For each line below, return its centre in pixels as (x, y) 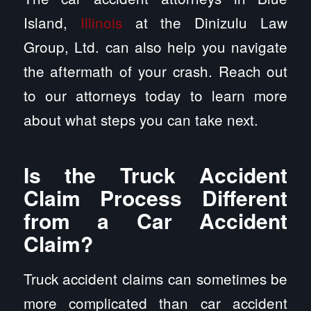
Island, (52, 22)
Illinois (101, 22)
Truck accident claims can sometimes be (155, 279)
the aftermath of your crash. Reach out (155, 70)
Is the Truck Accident (155, 174)
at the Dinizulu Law (205, 22)
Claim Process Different (155, 197)
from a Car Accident (155, 220)
